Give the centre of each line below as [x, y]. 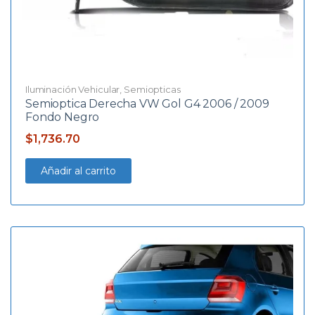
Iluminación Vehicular [73, 89]
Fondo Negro [63, 117]
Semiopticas [152, 89]
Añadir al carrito [78, 171]
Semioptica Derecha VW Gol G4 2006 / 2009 [147, 103]
